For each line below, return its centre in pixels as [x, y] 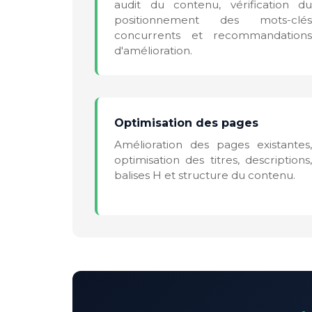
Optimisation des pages [186, 123]
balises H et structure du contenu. [205, 175]
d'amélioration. [153, 50]
